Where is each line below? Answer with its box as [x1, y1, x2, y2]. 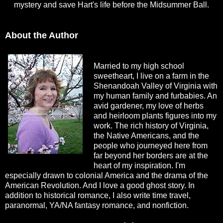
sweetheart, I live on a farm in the [93, 71, 209, 80]
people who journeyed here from [93, 141, 208, 150]
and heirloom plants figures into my [93, 111, 217, 120]
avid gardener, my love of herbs [93, 101, 204, 110]
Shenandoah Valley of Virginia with [93, 81, 218, 90]
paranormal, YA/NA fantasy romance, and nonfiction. [5, 201, 189, 210]
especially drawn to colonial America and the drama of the [5, 171, 208, 180]
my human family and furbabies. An [93, 91, 217, 100]
